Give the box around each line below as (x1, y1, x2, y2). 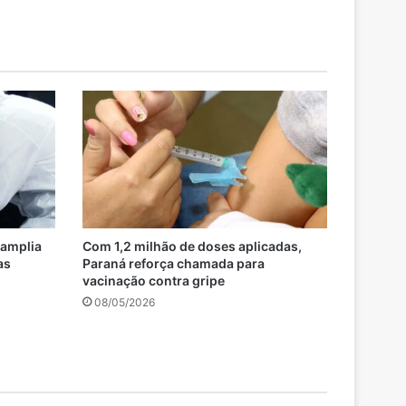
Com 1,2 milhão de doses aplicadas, (82, 238, 302, 255)
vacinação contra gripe (82, 273, 225, 289)
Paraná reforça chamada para (82, 256, 265, 272)
